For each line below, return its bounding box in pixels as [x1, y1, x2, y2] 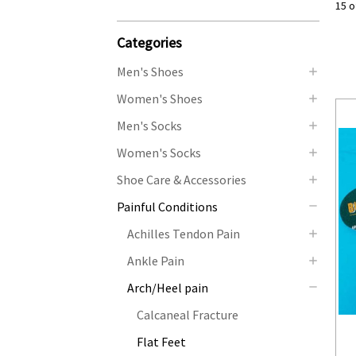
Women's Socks [117, 144, 201, 161]
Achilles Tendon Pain [126, 225, 240, 242]
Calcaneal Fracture [136, 306, 238, 323]
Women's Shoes [117, 90, 203, 106]
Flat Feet [136, 333, 186, 350]
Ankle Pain [126, 252, 184, 269]
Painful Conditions [117, 198, 218, 215]
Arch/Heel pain [126, 279, 208, 296]
